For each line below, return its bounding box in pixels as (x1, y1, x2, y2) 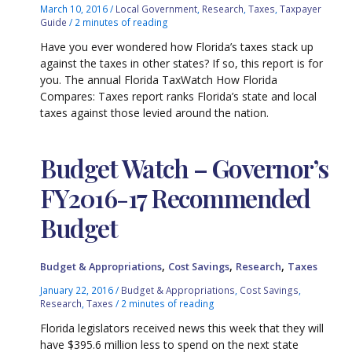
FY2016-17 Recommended (40, 181, 310, 215)
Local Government (115, 2, 198, 15)
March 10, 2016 (40, 2, 111, 15)
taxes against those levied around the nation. (40, 104, 269, 120)
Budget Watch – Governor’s (40, 151, 328, 185)
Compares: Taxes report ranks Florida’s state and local (40, 88, 317, 104)
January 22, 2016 (40, 284, 116, 297)
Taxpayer (280, 2, 322, 15)
